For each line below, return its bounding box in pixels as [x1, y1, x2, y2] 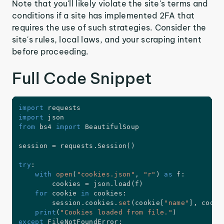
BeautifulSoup [80, 123, 139, 131]
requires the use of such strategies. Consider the [12, 22, 206, 33]
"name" [164, 199, 189, 207]
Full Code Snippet [12, 68, 152, 88]
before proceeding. [12, 46, 89, 57]
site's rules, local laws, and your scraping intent [12, 34, 202, 45]
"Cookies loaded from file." [60, 208, 172, 216]
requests [55, 142, 93, 150]
